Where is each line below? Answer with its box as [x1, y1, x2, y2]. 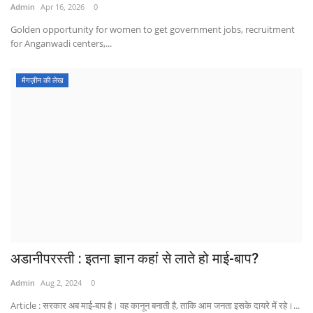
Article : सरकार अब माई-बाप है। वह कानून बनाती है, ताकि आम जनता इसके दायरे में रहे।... [10, 298, 300, 312]
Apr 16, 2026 [41, 1, 85, 12]
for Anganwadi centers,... [10, 37, 112, 50]
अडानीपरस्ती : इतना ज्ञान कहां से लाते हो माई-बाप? [10, 249, 259, 267]
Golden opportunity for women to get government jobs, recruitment [10, 23, 295, 36]
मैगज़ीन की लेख [21, 75, 64, 85]
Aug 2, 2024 [41, 277, 82, 288]
